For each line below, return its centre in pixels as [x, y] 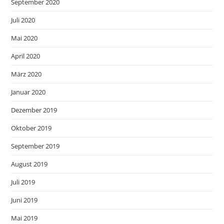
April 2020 [26, 56]
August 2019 [29, 164]
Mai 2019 [24, 218]
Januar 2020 [28, 92]
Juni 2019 [24, 200]
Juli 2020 [23, 20]
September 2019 [35, 146]
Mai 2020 [24, 38]
